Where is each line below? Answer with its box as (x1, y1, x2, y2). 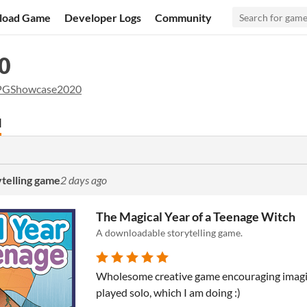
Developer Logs (64, 10, 142, 24)
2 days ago (60, 173, 107, 186)
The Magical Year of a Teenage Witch (96, 209, 295, 224)
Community (155, 10, 212, 24)
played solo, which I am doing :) (96, 286, 241, 299)
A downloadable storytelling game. (96, 227, 243, 238)
